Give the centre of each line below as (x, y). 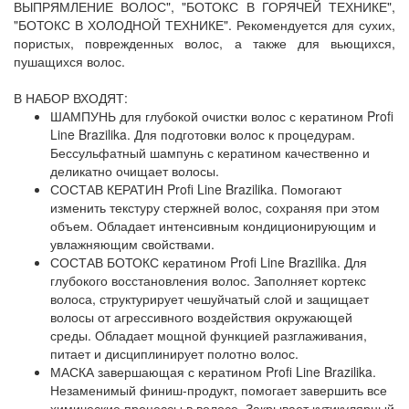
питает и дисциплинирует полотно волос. (174, 353)
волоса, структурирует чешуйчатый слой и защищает (210, 299)
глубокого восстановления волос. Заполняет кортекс (208, 280)
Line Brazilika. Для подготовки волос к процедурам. (203, 134)
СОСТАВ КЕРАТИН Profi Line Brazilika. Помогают (196, 189)
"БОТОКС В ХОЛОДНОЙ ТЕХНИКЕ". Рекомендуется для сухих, (204, 25)
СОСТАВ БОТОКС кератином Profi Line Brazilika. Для (209, 262)
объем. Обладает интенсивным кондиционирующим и (213, 225)
